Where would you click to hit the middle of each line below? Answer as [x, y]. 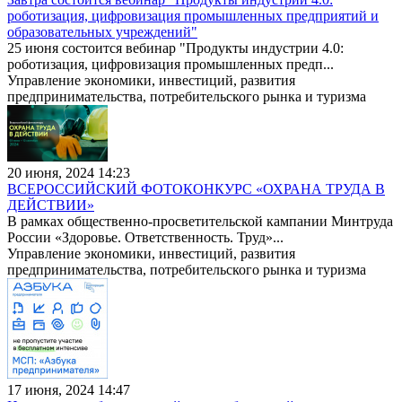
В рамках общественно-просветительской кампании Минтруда [200, 221]
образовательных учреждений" [102, 31]
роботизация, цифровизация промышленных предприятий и [193, 15]
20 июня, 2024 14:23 [69, 172]
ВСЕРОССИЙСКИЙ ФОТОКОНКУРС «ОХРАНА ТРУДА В [196, 188]
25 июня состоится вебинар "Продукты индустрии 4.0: [175, 48]
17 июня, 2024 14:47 [69, 389]
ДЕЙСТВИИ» [51, 205]
